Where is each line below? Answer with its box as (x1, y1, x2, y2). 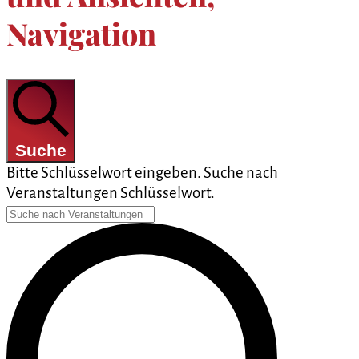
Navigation (6, 14, 156, 54)
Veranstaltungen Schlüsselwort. (6, 184, 215, 201)
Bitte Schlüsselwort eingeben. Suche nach (6, 163, 278, 181)
